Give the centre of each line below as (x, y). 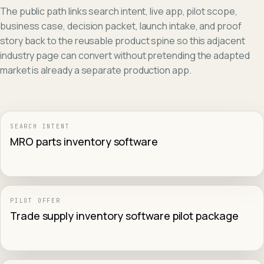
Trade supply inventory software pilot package (124, 215)
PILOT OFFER (35, 200)
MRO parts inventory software (84, 141)
